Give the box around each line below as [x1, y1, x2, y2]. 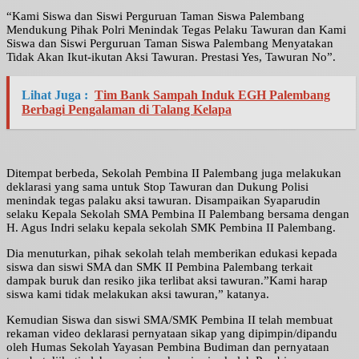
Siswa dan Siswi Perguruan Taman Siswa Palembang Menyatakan [6, 37, 333, 50]
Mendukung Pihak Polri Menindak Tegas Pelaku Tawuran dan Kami [6, 23, 346, 37]
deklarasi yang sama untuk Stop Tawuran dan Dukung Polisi [6, 180, 309, 194]
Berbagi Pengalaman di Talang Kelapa [22, 103, 232, 117]
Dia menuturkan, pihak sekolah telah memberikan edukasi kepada [6, 247, 337, 260]
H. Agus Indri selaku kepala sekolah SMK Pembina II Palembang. [6, 221, 336, 235]
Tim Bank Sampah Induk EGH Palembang [95, 88, 330, 103]
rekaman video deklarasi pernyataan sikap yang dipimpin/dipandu [6, 327, 337, 341]
